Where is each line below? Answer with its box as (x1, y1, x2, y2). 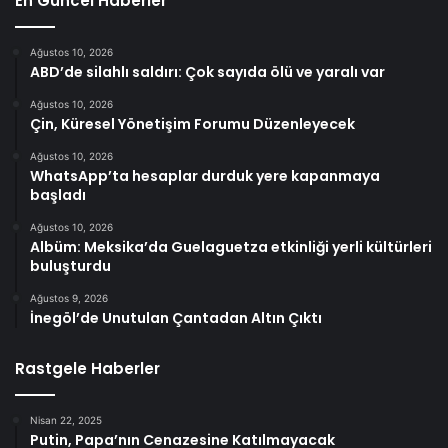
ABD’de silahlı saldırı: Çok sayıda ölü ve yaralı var (30, 62, 385, 83)
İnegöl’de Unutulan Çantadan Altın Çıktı (30, 308, 322, 329)
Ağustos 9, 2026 (30, 292, 108, 305)
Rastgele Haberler (15, 358, 160, 380)
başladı (30, 185, 86, 206)
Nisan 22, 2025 (30, 414, 102, 427)
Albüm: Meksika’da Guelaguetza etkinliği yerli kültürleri (30, 237, 432, 258)
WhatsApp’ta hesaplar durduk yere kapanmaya (30, 166, 380, 187)
